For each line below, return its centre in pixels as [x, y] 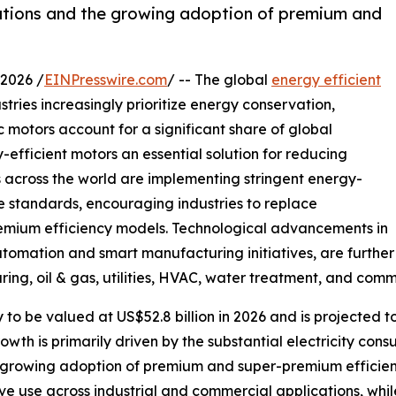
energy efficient [326, 80]
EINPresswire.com [106, 80]
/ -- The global [219, 80]
